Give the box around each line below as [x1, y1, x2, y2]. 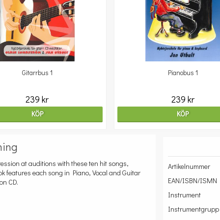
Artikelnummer [168, 162, 211, 171]
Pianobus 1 [167, 68, 198, 77]
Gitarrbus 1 [22, 68, 53, 77]
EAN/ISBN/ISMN [168, 176, 218, 185]
